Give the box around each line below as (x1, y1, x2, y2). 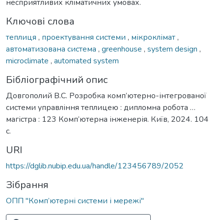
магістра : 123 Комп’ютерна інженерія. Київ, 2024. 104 (6, 113, 209, 125)
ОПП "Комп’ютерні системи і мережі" (6, 195, 144, 206)
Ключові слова (6, 14, 75, 28)
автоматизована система (6, 43, 98, 55)
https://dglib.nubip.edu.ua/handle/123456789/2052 (6, 160, 184, 171)
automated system (54, 55, 119, 66)
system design (147, 43, 199, 55)
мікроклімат (131, 31, 177, 43)
